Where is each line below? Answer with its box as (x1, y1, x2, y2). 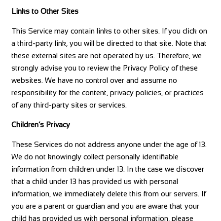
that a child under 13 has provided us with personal (11, 177, 178, 185)
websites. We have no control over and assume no (11, 76, 177, 84)
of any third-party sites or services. (11, 101, 127, 109)
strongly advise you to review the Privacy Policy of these (11, 64, 198, 72)
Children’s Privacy (11, 120, 70, 129)
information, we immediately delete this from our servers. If (11, 189, 206, 198)
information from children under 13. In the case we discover (11, 165, 204, 173)
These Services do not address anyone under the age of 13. (11, 140, 207, 148)
